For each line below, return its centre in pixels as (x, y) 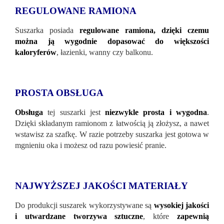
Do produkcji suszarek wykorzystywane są (84, 205)
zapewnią (193, 216)
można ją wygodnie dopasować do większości (112, 41)
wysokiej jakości (181, 205)
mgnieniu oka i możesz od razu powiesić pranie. (91, 145)
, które (160, 216)
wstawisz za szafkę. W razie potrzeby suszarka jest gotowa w (112, 134)
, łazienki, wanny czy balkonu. (105, 52)
